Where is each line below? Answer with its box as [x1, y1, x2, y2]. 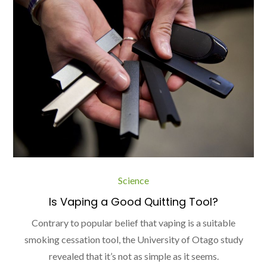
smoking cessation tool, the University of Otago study [24, 233, 243, 245]
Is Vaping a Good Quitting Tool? [49, 194, 218, 209]
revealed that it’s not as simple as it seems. [48, 250, 219, 262]
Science [118, 174, 149, 186]
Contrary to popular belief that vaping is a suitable [32, 216, 235, 228]
